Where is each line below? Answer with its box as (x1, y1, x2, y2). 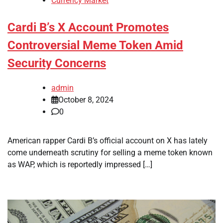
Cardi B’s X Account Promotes (7, 20, 169, 35)
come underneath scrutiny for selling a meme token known (7, 147, 213, 157)
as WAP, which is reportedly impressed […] (7, 159, 152, 169)
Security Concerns (7, 56, 106, 71)
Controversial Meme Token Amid (7, 38, 183, 53)
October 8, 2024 (58, 95, 113, 105)
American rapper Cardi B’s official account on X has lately (7, 135, 208, 145)
